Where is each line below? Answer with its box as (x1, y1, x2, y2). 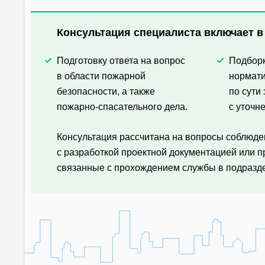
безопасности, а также (57, 86, 155, 96)
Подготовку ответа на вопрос (57, 56, 185, 66)
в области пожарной (57, 71, 146, 81)
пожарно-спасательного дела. (57, 102, 188, 112)
